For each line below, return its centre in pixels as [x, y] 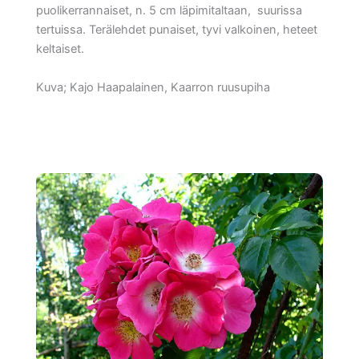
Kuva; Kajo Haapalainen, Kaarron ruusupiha [153, 87]
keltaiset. [60, 49]
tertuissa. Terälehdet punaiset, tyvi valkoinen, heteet [177, 30]
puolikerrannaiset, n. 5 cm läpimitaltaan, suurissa [169, 11]
